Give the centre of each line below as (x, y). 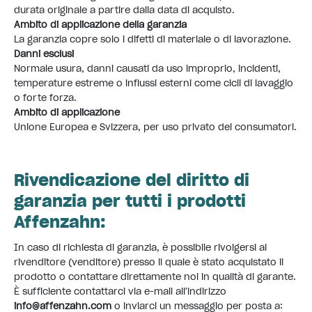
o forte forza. (45, 97)
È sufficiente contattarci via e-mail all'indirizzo (120, 291)
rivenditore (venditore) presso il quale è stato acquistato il (149, 262)
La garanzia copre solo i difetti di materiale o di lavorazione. (153, 39)
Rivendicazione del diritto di (132, 179)
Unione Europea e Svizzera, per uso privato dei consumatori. (155, 127)
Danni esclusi (44, 54)
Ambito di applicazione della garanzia (100, 24)
